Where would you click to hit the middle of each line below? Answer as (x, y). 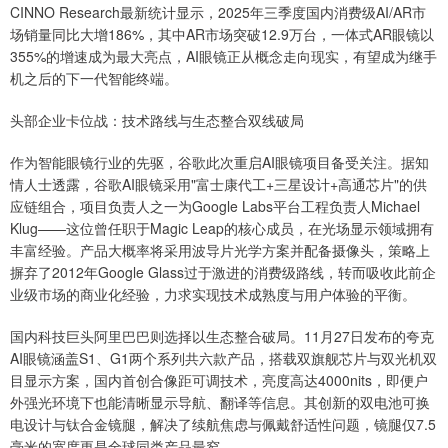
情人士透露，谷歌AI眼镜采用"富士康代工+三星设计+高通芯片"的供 (218, 184)
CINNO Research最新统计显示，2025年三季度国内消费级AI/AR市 (218, 12)
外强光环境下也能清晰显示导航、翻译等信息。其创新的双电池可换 (220, 402)
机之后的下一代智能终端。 (94, 78)
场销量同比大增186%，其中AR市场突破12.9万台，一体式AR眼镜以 (222, 34)
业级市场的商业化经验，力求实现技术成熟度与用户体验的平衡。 (213, 294)
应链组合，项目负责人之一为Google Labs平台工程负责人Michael (215, 206)
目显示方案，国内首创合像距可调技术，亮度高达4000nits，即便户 (219, 380)
